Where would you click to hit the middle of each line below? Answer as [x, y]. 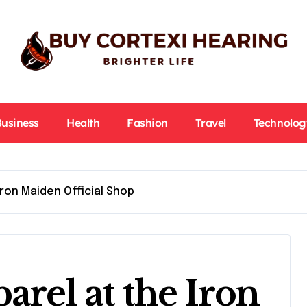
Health [83, 123]
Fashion [147, 123]
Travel [210, 123]
